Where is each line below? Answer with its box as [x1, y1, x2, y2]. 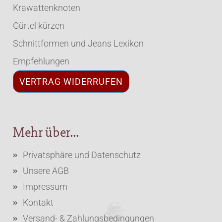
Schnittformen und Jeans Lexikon [13, 38, 144, 49]
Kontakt [23, 197, 54, 208]
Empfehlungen [13, 56, 70, 66]
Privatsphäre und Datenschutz [23, 150, 141, 160]
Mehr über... [13, 124, 79, 141]
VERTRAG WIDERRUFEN [19, 76, 123, 87]
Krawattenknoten [13, 2, 81, 13]
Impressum [23, 181, 68, 192]
